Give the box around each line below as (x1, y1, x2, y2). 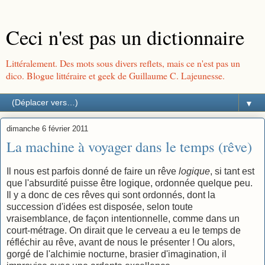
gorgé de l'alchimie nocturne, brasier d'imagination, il (7, 248, 227, 259)
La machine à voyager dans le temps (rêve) (7, 137, 252, 156)
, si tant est (210, 166, 254, 176)
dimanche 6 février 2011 (7, 124, 88, 133)
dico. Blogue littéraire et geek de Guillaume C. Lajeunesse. (6, 69, 225, 82)
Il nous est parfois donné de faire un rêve (7, 166, 179, 176)
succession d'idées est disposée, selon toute (7, 201, 193, 212)
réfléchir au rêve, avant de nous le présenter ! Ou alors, (7, 237, 235, 247)
